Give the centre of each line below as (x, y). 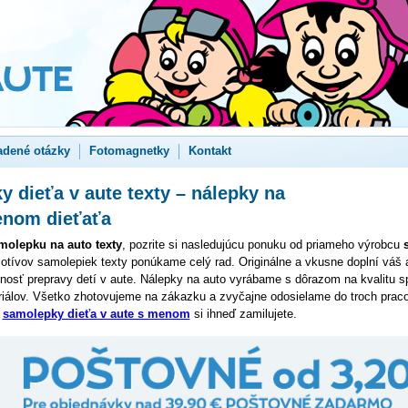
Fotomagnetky (129, 151)
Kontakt (209, 151)
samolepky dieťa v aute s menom (96, 314)
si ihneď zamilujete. (243, 314)
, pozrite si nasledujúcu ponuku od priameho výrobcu (262, 245)
